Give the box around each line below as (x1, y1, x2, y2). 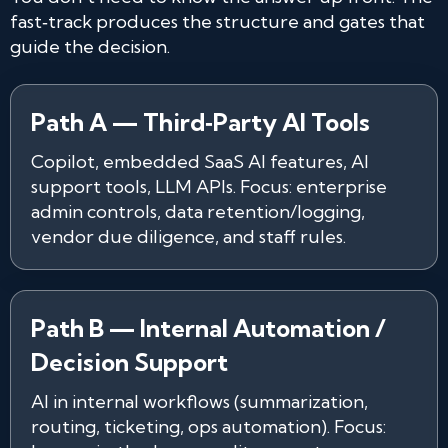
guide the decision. (10, 35, 170, 58)
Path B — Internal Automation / (31, 313, 386, 343)
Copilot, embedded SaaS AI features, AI (31, 150, 369, 173)
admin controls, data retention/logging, (31, 200, 365, 223)
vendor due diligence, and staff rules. (31, 225, 346, 248)
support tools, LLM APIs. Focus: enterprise (31, 175, 387, 198)
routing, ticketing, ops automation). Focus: (31, 415, 386, 438)
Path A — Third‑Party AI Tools (31, 107, 370, 137)
